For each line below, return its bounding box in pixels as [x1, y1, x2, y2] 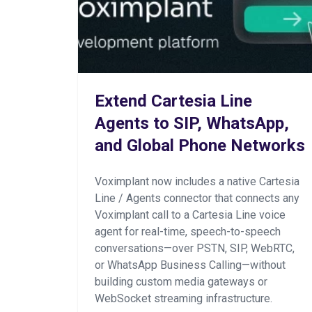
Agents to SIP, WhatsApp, [95, 114, 289, 133]
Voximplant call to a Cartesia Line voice [95, 208, 286, 221]
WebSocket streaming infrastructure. [95, 292, 272, 305]
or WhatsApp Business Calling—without [95, 258, 286, 272]
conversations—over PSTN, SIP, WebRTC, [95, 242, 295, 255]
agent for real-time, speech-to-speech [95, 225, 281, 238]
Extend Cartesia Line [95, 91, 252, 111]
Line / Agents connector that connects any [95, 192, 299, 205]
